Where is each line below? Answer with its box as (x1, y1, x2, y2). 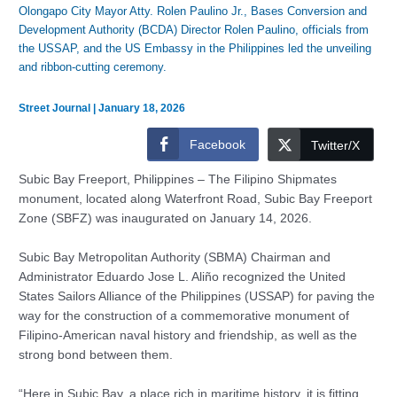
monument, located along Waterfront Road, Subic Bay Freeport (19, 192, 373, 206)
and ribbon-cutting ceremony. (19, 60, 167, 74)
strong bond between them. (19, 348, 174, 362)
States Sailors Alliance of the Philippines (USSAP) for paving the (19, 290, 376, 304)
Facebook (189, 137, 245, 152)
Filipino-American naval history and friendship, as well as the (19, 329, 358, 343)
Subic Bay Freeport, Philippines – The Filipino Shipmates (19, 173, 338, 187)
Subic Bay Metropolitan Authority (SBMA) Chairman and (19, 251, 331, 265)
